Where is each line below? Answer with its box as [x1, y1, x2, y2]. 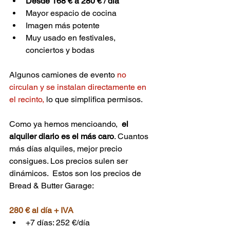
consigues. [9, 156, 50, 166]
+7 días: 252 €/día [26, 217, 92, 227]
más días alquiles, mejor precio [9, 143, 124, 154]
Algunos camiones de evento [9, 69, 117, 80]
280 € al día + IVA [9, 205, 75, 215]
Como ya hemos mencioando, [9, 119, 122, 129]
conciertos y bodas [26, 45, 94, 55]
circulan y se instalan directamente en [9, 82, 148, 92]
